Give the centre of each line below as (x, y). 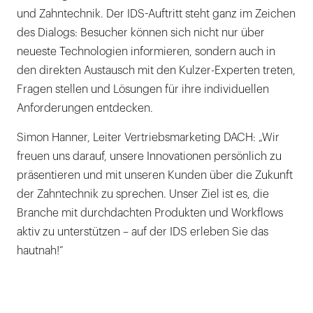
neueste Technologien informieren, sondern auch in (146, 51)
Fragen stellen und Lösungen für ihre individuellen (143, 89)
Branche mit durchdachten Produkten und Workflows (150, 213)
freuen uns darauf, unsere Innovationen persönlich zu (149, 156)
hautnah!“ (40, 250)
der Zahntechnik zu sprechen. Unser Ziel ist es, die (143, 194)
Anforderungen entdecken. (85, 108)
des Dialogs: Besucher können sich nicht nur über (141, 32)
